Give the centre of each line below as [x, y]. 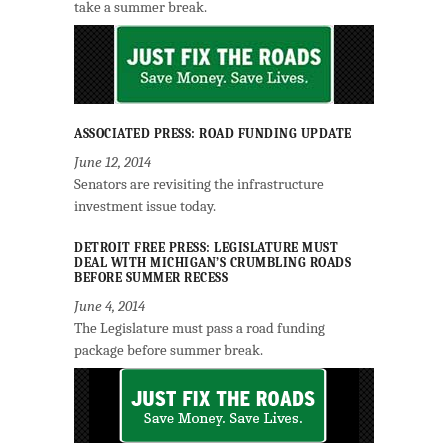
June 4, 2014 [109, 306]
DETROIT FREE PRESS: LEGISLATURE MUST [206, 247]
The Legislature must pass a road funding [199, 328]
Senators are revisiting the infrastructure [199, 184]
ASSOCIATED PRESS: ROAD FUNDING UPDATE [213, 133]
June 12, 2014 [112, 162]
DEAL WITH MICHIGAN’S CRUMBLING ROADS [212, 262]
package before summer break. [168, 350]
